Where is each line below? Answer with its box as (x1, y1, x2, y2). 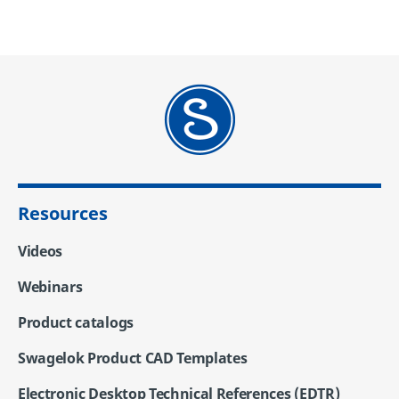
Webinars (18, 276, 83, 298)
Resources (18, 200, 108, 227)
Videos (18, 240, 63, 263)
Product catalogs (18, 312, 134, 334)
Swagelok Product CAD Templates (18, 347, 248, 370)
